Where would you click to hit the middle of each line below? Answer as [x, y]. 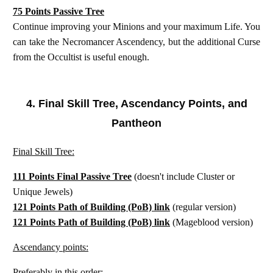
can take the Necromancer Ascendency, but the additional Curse [136, 41]
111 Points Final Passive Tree [72, 176]
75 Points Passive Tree [58, 11]
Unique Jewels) [43, 191]
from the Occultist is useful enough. [82, 57]
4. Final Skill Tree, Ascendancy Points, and [136, 103]
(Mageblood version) [213, 222]
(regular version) [204, 207]
